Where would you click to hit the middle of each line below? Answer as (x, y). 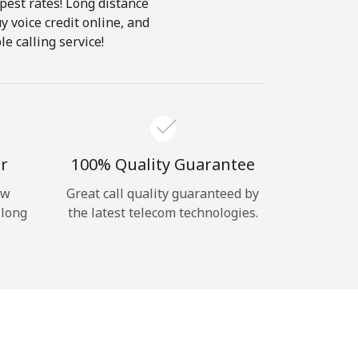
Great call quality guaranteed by (163, 193)
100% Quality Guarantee (163, 164)
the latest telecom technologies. (163, 213)
